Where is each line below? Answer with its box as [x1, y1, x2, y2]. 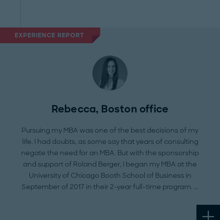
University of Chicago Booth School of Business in [28, 171, 192, 180]
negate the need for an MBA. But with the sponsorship [21, 148, 199, 157]
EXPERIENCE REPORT [15, 31, 84, 39]
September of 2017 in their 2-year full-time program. [22, 182, 194, 191]
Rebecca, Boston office [51, 102, 169, 115]
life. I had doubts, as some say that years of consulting [22, 137, 198, 146]
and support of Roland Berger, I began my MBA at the [23, 160, 197, 168]
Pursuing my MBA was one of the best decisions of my [22, 126, 198, 135]
